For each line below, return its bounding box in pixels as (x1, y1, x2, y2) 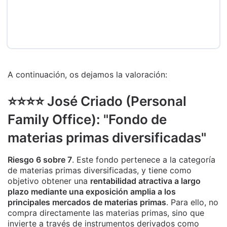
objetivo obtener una (8, 175, 90, 186)
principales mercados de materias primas (8, 197, 166, 207)
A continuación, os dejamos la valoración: (8, 69, 167, 80)
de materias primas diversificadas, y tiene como (8, 165, 192, 175)
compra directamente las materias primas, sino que (8, 207, 204, 218)
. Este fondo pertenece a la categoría (72, 154, 215, 165)
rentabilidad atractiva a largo (90, 175, 201, 186)
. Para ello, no (166, 197, 218, 207)
